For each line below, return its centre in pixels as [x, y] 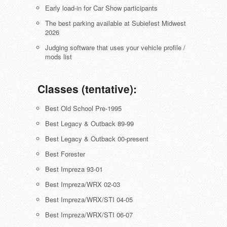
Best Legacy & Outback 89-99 [89, 124]
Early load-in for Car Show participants [101, 8]
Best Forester [65, 154]
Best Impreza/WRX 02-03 [83, 184]
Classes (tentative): [87, 89]
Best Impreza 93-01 [74, 169]
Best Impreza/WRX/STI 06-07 [89, 215]
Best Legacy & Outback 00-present [97, 139]
